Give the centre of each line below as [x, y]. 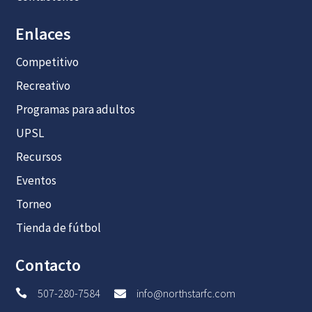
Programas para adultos [75, 109]
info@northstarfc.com [186, 293]
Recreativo [43, 85]
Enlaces [44, 33]
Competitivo [47, 62]
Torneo [33, 204]
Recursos [39, 156]
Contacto [48, 265]
